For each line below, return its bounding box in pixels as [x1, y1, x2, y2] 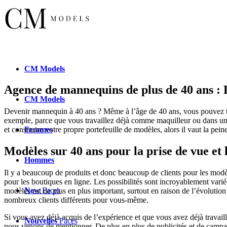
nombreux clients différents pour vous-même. [4, 195, 148, 204]
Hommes [24, 155, 54, 164]
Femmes [24, 125, 53, 134]
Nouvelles [24, 216, 57, 225]
